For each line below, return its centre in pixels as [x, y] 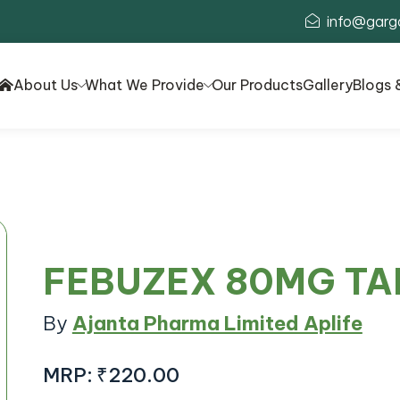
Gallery [328, 85]
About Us [46, 85]
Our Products [257, 85]
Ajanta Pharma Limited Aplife [217, 324]
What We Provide [145, 85]
